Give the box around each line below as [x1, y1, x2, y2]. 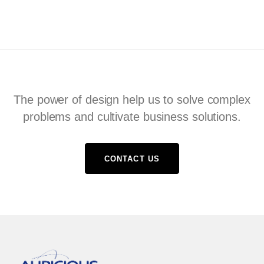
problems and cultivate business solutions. [23, 110, 241, 124]
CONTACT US [104, 154, 160, 164]
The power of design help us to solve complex [14, 93, 250, 107]
